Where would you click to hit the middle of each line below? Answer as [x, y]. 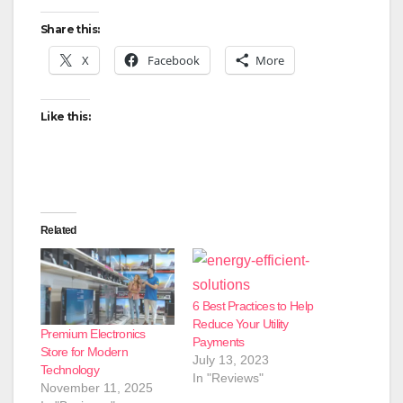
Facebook [174, 60]
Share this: [70, 29]
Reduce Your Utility [241, 323]
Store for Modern [84, 351]
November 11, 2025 [97, 387]
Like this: [65, 116]
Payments [219, 341]
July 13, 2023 [231, 359]
